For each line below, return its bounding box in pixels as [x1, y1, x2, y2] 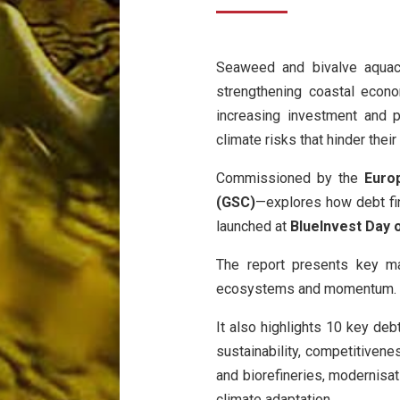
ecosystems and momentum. [215, 280, 396, 298]
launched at [215, 218, 290, 236]
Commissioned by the [215, 170, 365, 187]
